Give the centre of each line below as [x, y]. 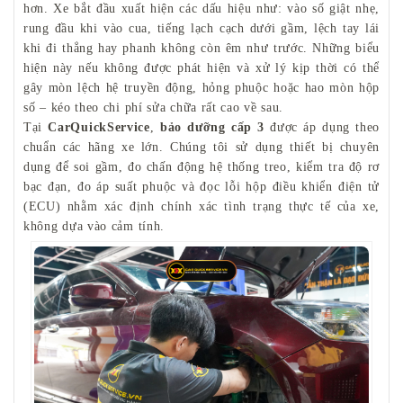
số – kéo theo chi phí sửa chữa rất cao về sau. [154, 107]
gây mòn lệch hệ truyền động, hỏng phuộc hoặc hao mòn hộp [201, 87]
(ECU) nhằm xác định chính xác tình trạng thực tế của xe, [201, 206]
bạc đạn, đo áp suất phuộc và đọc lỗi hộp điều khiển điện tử [201, 186]
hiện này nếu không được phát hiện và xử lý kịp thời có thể [201, 67]
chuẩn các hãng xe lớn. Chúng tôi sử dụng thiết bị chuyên [201, 147]
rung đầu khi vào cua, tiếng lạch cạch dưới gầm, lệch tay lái [201, 28]
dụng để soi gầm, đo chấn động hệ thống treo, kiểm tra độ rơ [201, 166]
